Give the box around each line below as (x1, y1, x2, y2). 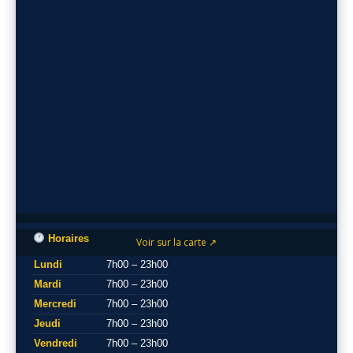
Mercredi (34, 298, 76, 310)
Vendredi (34, 337, 77, 349)
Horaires (44, 232, 89, 244)
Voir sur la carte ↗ (136, 236, 217, 249)
